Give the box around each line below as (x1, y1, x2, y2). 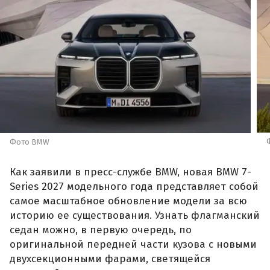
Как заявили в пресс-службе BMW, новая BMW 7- (10, 165, 251, 178)
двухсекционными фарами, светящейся (10, 252, 210, 265)
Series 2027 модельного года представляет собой (10, 180, 259, 193)
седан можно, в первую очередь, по (10, 223, 192, 236)
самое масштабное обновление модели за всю (10, 194, 247, 207)
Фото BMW (10, 137, 49, 147)
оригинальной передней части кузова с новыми (10, 237, 257, 251)
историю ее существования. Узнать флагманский (10, 209, 260, 222)
